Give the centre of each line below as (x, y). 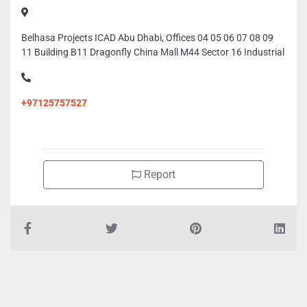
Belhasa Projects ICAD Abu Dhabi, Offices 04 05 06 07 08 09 (147, 38)
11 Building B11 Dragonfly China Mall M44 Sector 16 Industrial (153, 52)
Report (158, 174)
